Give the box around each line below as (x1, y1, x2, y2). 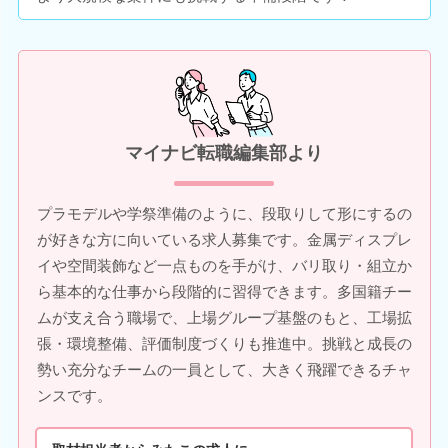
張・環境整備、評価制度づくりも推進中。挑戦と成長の (36, 335, 412, 352)
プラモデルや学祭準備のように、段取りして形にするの (36, 205, 412, 222)
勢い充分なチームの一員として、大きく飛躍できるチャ (36, 361, 412, 378)
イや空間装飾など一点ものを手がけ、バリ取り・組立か (36, 257, 412, 274)
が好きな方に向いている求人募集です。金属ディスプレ (36, 231, 412, 248)
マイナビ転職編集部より (125, 143, 323, 163)
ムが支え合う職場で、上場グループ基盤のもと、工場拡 (36, 309, 412, 326)
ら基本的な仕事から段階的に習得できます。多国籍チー (36, 283, 412, 300)
